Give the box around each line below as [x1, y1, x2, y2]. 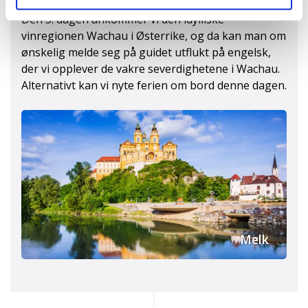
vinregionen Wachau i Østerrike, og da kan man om [21, 27, 286, 43]
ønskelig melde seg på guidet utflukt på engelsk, [21, 44, 271, 60]
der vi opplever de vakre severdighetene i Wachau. [21, 60, 280, 76]
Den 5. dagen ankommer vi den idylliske [21, 11, 224, 27]
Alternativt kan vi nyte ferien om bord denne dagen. [21, 77, 287, 93]
